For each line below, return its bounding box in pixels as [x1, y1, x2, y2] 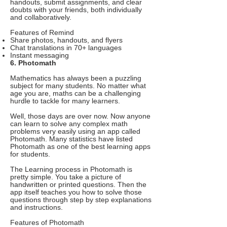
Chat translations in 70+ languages [10, 44, 122, 52]
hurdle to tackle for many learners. [10, 97, 120, 105]
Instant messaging [10, 52, 69, 59]
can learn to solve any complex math [10, 120, 128, 128]
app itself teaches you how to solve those [10, 188, 142, 196]
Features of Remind [10, 29, 74, 36]
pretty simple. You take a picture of [10, 173, 121, 181]
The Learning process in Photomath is [10, 166, 132, 173]
